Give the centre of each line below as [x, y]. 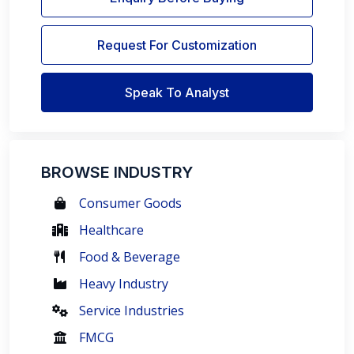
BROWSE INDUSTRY [117, 172]
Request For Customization [177, 45]
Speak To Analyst [177, 92]
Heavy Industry [124, 284]
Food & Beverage [130, 257]
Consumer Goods [130, 203]
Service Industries [132, 311]
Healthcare [111, 230]
